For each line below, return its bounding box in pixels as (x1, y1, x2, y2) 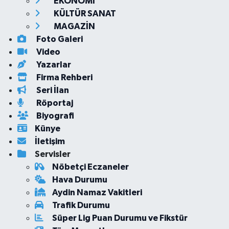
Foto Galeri (34, 35, 83, 43)
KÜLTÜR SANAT (52, 9, 116, 18)
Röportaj (34, 99, 73, 107)
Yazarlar (34, 60, 71, 69)
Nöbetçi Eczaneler (52, 163, 129, 171)
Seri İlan (34, 86, 69, 95)
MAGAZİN (52, 22, 95, 31)
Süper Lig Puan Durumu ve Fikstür (52, 214, 188, 222)
